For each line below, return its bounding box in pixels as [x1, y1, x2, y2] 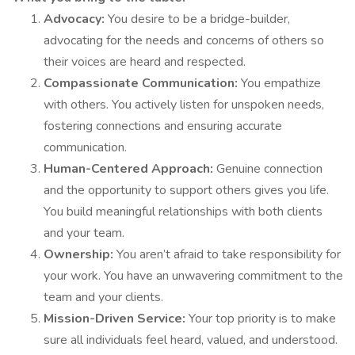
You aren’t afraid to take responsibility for [116, 246, 341, 263]
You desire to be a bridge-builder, [108, 10, 290, 28]
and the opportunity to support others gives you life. [44, 181, 329, 199]
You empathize [241, 74, 321, 92]
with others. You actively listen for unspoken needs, [44, 96, 324, 113]
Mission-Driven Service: [44, 310, 189, 327]
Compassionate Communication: [44, 74, 241, 92]
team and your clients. [44, 288, 163, 306]
